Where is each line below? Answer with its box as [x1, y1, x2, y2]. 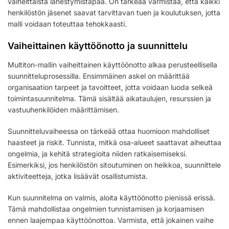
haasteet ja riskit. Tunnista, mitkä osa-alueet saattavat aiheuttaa [8, 138, 221, 147]
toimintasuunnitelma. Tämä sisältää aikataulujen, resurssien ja [8, 94, 211, 103]
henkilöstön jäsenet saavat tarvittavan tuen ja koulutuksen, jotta [8, 8, 220, 17]
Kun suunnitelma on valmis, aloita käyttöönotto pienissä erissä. [8, 193, 215, 202]
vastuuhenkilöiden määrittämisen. [8, 105, 119, 114]
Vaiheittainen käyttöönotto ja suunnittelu [8, 40, 188, 52]
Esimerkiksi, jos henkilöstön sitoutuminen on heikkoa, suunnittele [8, 161, 221, 170]
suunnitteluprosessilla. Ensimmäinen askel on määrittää [8, 72, 190, 81]
